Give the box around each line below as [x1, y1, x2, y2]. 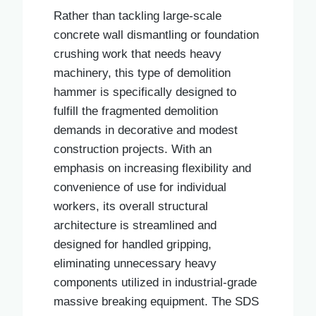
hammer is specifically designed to [54, 85, 236, 99]
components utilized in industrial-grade [54, 275, 257, 289]
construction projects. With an [54, 142, 212, 156]
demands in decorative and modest [54, 123, 238, 137]
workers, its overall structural [54, 199, 208, 213]
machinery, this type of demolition [54, 66, 231, 80]
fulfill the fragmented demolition [54, 104, 218, 118]
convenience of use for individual [54, 180, 226, 194]
